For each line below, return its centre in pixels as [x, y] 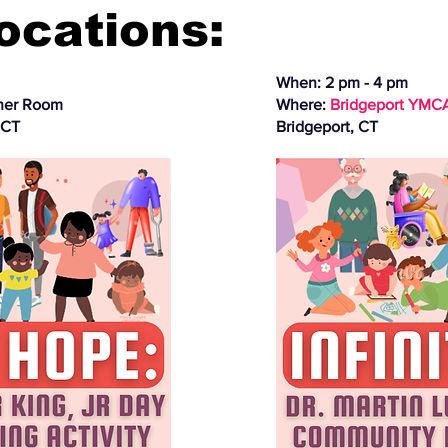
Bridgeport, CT [327, 126]
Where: [303, 104]
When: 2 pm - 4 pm [342, 82]
